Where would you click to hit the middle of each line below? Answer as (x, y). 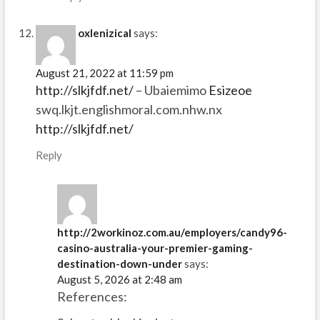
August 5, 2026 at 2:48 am (119, 280)
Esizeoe (230, 90)
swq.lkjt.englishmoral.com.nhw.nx (129, 110)
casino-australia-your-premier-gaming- (155, 248)
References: (92, 297)
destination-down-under (119, 264)
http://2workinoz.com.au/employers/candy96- (172, 232)
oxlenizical (104, 33)
